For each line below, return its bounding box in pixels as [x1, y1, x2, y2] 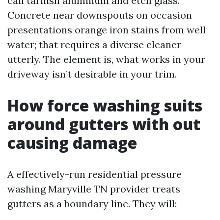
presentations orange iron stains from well [7, 24, 206, 36]
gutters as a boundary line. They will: [7, 197, 177, 210]
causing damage [7, 132, 137, 153]
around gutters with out [7, 113, 200, 135]
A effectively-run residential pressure [7, 168, 182, 180]
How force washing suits [7, 95, 202, 116]
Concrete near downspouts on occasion [7, 9, 192, 21]
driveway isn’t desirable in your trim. [7, 68, 177, 80]
